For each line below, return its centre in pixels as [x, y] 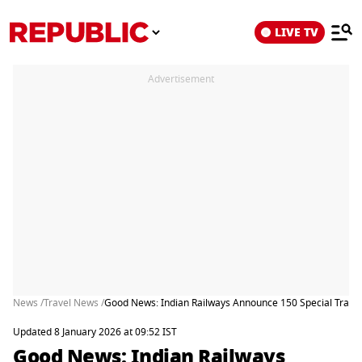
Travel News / [74, 303]
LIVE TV [297, 32]
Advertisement [181, 79]
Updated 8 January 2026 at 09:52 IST [95, 332]
